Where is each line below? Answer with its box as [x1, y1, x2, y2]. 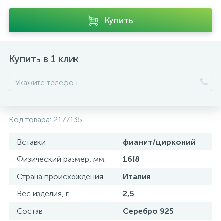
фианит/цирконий [123, 137, 196, 147]
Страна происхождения [17, 172, 103, 181]
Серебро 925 [123, 206, 174, 216]
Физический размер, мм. [17, 154, 106, 164]
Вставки [17, 137, 46, 147]
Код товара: [9, 115, 53, 124]
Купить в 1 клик [9, 53, 79, 65]
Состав [17, 206, 43, 216]
